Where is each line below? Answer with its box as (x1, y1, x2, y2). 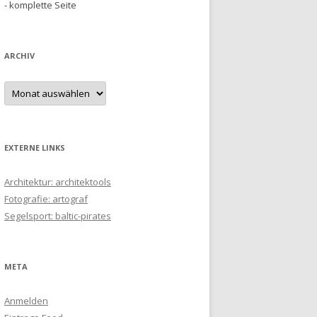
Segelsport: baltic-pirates (4, 209, 111, 223)
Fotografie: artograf (4, 192, 88, 206)
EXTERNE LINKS (4, 142, 65, 154)
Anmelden (4, 294, 48, 308)
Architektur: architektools (4, 175, 111, 189)
